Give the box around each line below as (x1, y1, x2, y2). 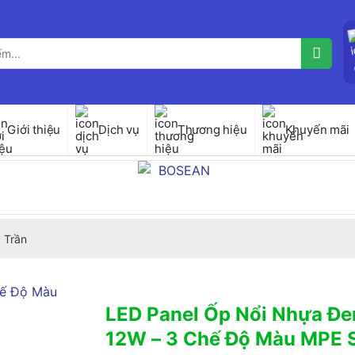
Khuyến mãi (284, 122, 349, 137)
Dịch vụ (98, 122, 139, 137)
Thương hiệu (177, 122, 247, 137)
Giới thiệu (7, 122, 61, 137)
